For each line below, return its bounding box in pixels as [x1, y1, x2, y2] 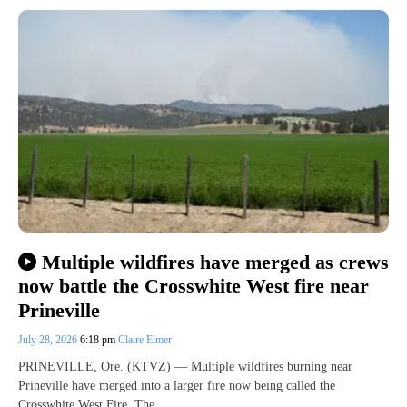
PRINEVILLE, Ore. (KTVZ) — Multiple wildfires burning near [18, 359, 352, 373]
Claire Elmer [118, 333, 172, 346]
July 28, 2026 [18, 333, 80, 346]
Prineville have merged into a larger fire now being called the [18, 378, 335, 392]
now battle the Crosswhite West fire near [18, 274, 369, 298]
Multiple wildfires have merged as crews [41, 251, 389, 273]
